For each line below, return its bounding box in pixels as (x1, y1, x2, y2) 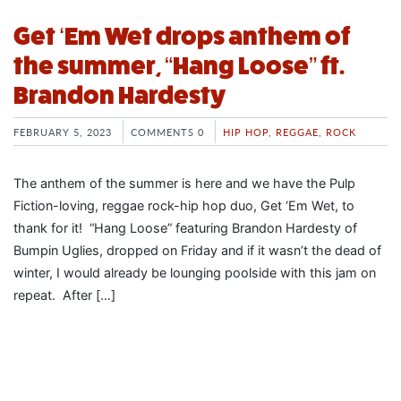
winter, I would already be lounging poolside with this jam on (13, 264, 376, 280)
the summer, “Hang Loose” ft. (13, 51, 345, 80)
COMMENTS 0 (131, 124, 204, 139)
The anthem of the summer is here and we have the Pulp (13, 175, 355, 191)
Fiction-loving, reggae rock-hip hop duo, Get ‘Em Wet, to (13, 197, 354, 213)
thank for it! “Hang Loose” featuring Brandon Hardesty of (13, 219, 357, 235)
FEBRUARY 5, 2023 (13, 124, 112, 139)
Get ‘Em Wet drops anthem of (13, 21, 350, 50)
